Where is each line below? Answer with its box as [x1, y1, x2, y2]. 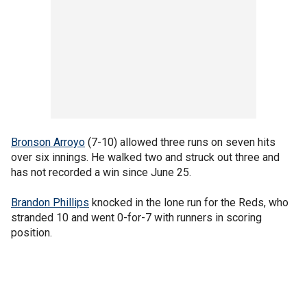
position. [11, 226, 52, 239]
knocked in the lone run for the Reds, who [89, 196, 288, 209]
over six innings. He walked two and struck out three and [11, 151, 280, 164]
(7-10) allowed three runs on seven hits [85, 136, 275, 149]
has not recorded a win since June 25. [11, 166, 191, 179]
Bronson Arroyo [11, 136, 85, 149]
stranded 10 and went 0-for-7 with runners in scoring [11, 211, 262, 224]
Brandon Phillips [11, 196, 89, 209]
